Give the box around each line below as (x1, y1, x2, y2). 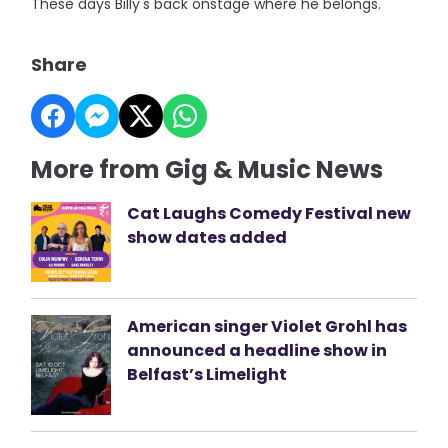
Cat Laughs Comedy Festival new (127, 202, 412, 226)
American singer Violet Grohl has (127, 315, 408, 339)
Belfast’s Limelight (127, 363, 291, 387)
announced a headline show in (127, 339, 388, 363)
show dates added (127, 226, 288, 250)
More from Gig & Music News (31, 153, 384, 187)
